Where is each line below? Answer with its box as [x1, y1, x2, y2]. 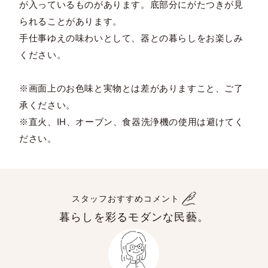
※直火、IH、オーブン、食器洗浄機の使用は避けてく [19, 116, 244, 127]
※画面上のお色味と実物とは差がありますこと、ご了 [19, 83, 243, 93]
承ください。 [19, 99, 75, 110]
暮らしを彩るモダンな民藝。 [59, 211, 209, 223]
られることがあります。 [19, 16, 122, 26]
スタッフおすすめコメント [72, 193, 179, 203]
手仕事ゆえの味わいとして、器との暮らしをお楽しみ [19, 32, 243, 43]
